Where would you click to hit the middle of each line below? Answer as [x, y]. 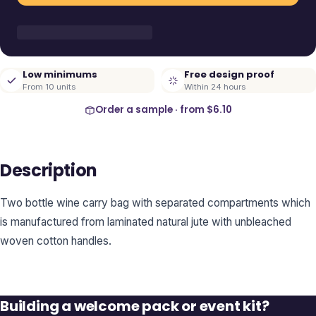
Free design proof [229, 74]
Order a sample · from [151, 110]
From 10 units [49, 87]
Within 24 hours [215, 87]
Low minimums [60, 74]
